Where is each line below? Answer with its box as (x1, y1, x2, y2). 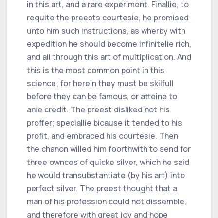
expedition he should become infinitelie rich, (27, 38, 191, 49)
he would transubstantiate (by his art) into (27, 169, 185, 181)
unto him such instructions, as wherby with (27, 25, 185, 36)
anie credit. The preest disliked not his (27, 104, 170, 115)
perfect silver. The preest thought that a (27, 182, 177, 194)
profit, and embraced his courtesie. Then (27, 130, 178, 141)
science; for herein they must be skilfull (27, 77, 174, 89)
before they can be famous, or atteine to (27, 91, 177, 102)
